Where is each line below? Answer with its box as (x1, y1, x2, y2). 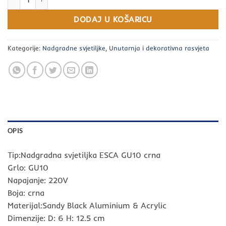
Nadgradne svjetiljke (42, 43, 105, 52)
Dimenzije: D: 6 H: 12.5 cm (8, 212, 105, 223)
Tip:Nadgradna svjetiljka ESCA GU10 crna (8, 149, 160, 160)
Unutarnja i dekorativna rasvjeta (109, 43, 209, 52)
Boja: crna (8, 187, 44, 198)
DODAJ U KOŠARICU (74, 14, 152, 24)
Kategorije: (8, 43, 42, 52)
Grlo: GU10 (8, 162, 48, 173)
